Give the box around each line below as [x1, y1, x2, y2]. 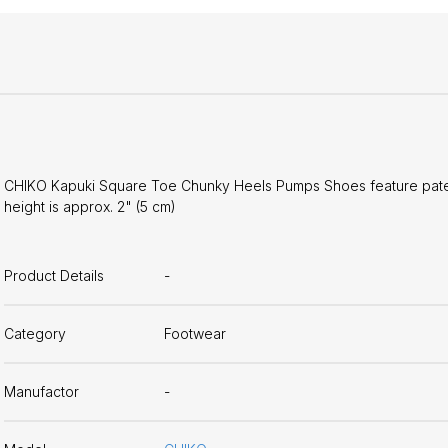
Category [4, 325, 66, 343]
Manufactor [4, 383, 79, 401]
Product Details [4, 267, 104, 285]
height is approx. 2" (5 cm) [4, 197, 176, 215]
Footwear [164, 325, 226, 343]
